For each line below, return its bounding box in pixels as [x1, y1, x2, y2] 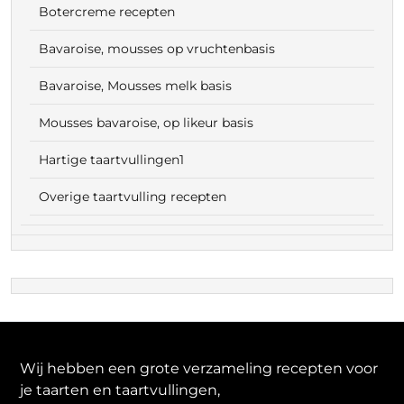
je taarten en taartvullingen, [20, 381, 220, 399]
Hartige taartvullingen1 [39, 151, 184, 168]
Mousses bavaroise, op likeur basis [39, 115, 253, 131]
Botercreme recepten [39, 4, 175, 20]
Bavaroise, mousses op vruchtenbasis [39, 41, 275, 57]
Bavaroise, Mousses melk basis [39, 78, 232, 94]
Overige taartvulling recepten [39, 188, 226, 205]
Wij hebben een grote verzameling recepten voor [20, 360, 378, 377]
